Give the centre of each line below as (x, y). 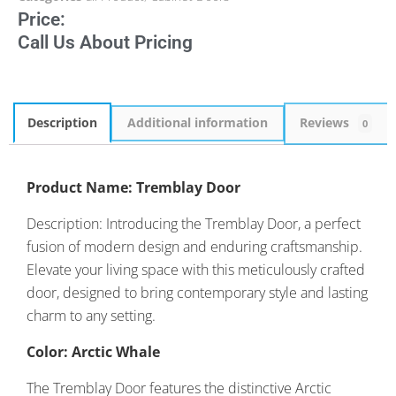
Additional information (197, 123)
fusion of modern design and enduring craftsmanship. (194, 246)
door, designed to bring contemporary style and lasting (197, 292)
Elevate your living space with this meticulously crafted (196, 269)
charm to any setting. (91, 315)
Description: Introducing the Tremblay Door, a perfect (194, 223)
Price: (42, 20)
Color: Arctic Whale (93, 351)
